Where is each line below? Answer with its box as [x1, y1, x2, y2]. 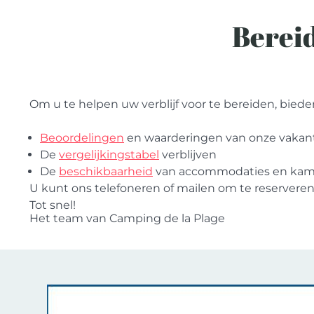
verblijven [159, 148, 217, 161]
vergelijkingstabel [59, 148, 159, 161]
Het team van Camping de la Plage [29, 212, 225, 225]
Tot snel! [29, 198, 76, 212]
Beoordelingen [40, 131, 124, 144]
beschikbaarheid [59, 165, 153, 178]
